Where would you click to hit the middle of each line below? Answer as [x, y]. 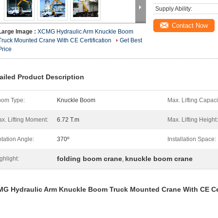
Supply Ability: [174, 9]
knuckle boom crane [159, 159]
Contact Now [190, 26]
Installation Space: [192, 139]
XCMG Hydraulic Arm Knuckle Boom [85, 32]
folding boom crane [90, 159]
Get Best [131, 40]
